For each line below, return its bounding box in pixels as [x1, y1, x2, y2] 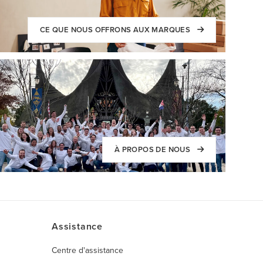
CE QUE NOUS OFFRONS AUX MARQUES [39, 24, 193, 35]
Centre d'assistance [52, 244, 123, 256]
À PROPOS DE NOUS [114, 144, 193, 155]
